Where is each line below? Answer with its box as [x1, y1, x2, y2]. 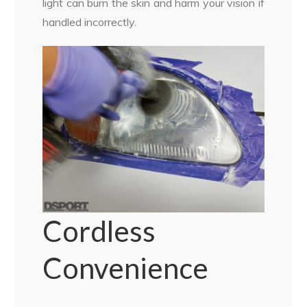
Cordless [42, 214, 156, 249]
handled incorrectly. [42, 15, 137, 29]
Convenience [42, 251, 209, 286]
